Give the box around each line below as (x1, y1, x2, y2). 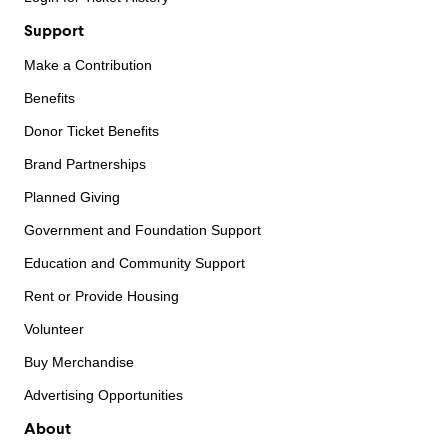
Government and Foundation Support (24, 222, 261, 239)
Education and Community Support (24, 255, 245, 272)
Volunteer (24, 321, 84, 338)
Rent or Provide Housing (24, 288, 179, 305)
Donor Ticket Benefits (24, 123, 159, 140)
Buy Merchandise (24, 354, 134, 371)
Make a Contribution (24, 57, 152, 74)
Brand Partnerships (24, 156, 146, 173)
